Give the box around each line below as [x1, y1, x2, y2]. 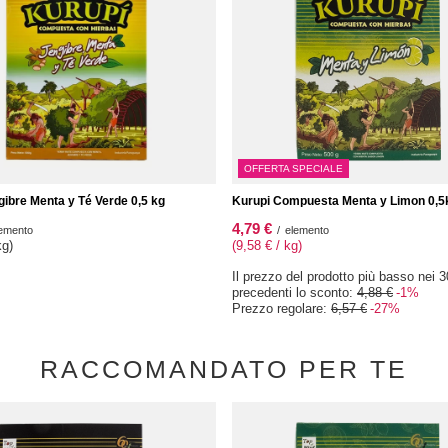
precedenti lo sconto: [232, 285, 357, 300]
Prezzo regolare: [232, 301, 331, 316]
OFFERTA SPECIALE [244, 163, 343, 174]
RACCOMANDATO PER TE [40, 355, 408, 383]
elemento [285, 224, 329, 236]
